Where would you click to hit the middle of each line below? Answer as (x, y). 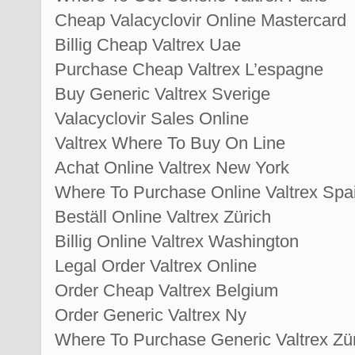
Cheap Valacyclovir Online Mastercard (200, 20)
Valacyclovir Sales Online (152, 118)
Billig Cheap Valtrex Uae (148, 44)
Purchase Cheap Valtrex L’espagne (189, 69)
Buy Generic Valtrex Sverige (162, 94)
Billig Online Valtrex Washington (177, 241)
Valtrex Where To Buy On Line (170, 143)
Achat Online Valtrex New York (172, 167)
